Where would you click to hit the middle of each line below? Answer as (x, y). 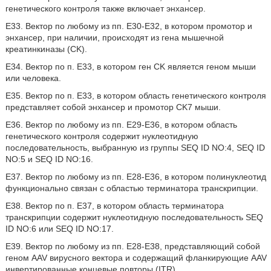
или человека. (33, 78)
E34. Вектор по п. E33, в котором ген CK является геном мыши (130, 67)
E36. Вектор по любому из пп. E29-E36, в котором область (121, 125)
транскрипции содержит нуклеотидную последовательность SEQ (134, 217)
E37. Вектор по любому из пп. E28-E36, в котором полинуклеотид (135, 177)
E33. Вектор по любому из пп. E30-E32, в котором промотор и (129, 26)
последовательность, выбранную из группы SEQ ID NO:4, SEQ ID (135, 148)
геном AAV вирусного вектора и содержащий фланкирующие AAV (136, 258)
